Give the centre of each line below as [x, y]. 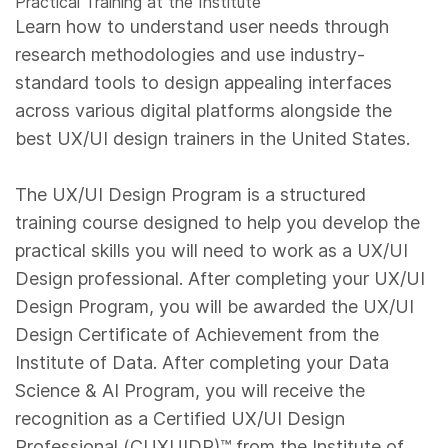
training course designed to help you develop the [218, 223]
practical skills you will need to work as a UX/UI [212, 251]
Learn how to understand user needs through [202, 27]
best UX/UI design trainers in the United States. [213, 139]
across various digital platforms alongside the [204, 111]
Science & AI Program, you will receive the [190, 391]
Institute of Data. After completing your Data [202, 363]
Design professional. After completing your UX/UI [220, 279]
